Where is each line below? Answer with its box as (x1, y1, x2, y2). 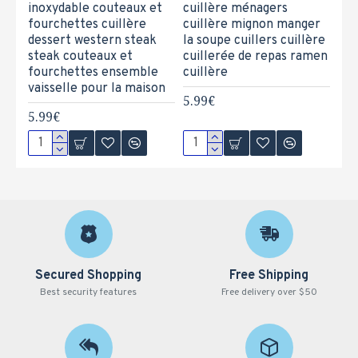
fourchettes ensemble (28, 65, 158, 81)
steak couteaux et (28, 49, 133, 65)
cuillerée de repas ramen (182, 49, 328, 65)
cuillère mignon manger (182, 17, 320, 33)
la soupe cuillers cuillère (182, 33, 325, 49)
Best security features (40, 286, 137, 299)
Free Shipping (229, 268, 309, 284)
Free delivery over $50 (221, 286, 317, 299)
